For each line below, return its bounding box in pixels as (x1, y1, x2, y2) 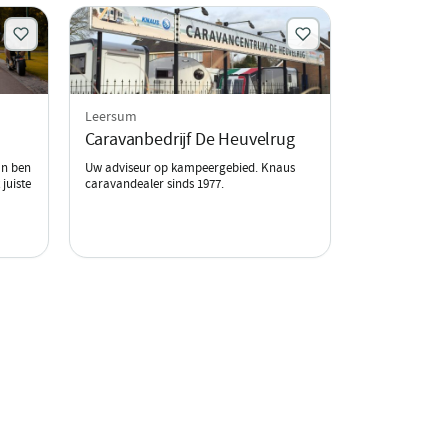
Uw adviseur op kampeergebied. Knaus (84, 158, 295, 176)
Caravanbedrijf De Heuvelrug (84, 127, 295, 151)
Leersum (84, 106, 137, 125)
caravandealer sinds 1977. (84, 174, 224, 192)
